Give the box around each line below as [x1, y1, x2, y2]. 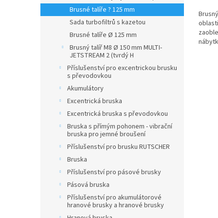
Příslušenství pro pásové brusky [67, 167, 161, 177]
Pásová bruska [67, 180, 109, 190]
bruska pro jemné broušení [67, 129, 145, 139]
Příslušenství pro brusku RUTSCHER [67, 142, 170, 152]
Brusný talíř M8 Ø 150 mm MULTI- [70, 43, 162, 53]
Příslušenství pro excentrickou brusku [67, 63, 177, 73]
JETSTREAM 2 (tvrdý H [70, 51, 134, 60]
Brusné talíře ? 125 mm [70, 5, 135, 15]
